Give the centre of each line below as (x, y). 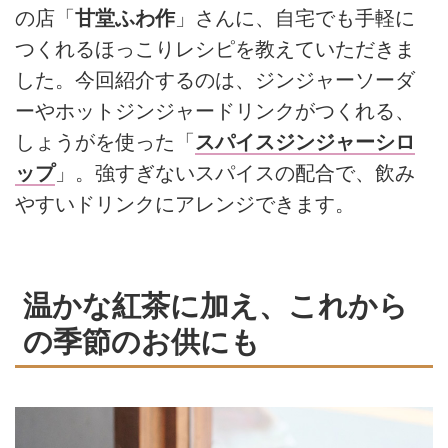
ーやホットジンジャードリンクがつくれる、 (215, 110)
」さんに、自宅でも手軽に (295, 17)
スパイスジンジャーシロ (305, 141)
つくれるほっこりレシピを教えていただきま (215, 48)
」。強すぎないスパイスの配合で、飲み (235, 172)
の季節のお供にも (141, 341)
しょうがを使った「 (105, 141)
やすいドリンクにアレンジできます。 (185, 203)
